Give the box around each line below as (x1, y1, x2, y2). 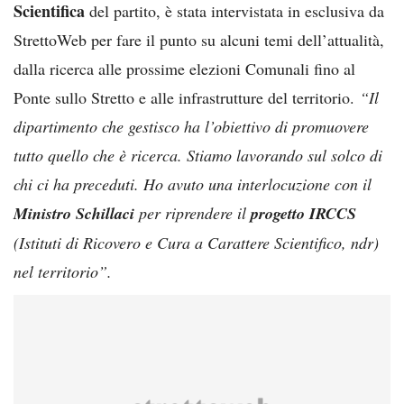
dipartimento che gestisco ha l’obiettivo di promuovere (14, 115, 369, 137)
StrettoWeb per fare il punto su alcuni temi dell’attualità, (14, 28, 384, 50)
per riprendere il (134, 201, 251, 224)
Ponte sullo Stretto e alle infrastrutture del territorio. (14, 86, 360, 108)
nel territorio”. (14, 260, 112, 282)
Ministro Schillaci (14, 201, 134, 225)
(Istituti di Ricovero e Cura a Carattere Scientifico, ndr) (14, 231, 379, 253)
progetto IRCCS (251, 201, 356, 225)
